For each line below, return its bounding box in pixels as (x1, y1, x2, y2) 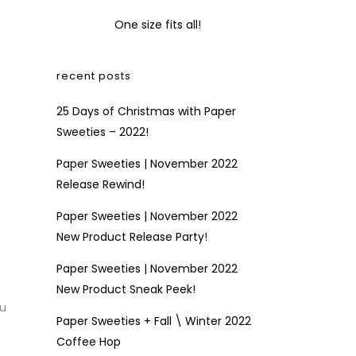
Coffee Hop (56, 334, 121, 350)
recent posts (56, 68, 131, 84)
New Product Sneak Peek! (56, 281, 195, 298)
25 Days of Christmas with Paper (56, 103, 236, 120)
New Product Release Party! (56, 229, 207, 246)
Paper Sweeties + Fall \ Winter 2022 (56, 313, 251, 330)
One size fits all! (114, 17, 201, 33)
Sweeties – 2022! (56, 124, 149, 141)
